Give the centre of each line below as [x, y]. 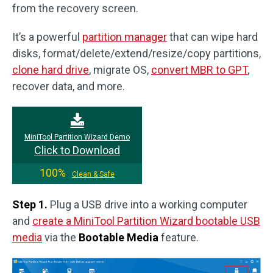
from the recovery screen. [75, 9]
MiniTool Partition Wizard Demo [77, 137]
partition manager [125, 37]
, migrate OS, [120, 70]
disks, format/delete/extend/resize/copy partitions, [136, 54]
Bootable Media [120, 238]
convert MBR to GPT [199, 70]
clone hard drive [51, 70]
